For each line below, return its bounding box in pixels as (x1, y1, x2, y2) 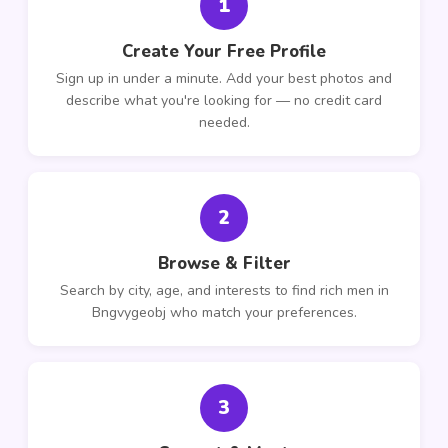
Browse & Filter (157, 252, 291, 275)
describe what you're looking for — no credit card (66, 91, 382, 110)
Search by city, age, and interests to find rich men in (59, 281, 389, 300)
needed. (198, 113, 250, 132)
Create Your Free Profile (122, 40, 326, 63)
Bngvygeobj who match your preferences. (91, 303, 357, 322)
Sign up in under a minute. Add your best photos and (56, 69, 392, 88)
